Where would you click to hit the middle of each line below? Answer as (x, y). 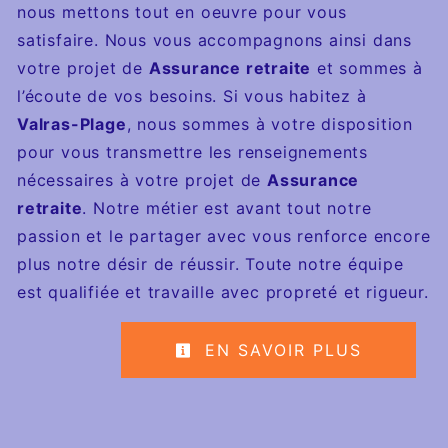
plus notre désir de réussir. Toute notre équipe (210, 263)
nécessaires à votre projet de (142, 179)
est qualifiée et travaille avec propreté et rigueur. (223, 291)
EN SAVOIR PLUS (280, 349)
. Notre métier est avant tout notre (227, 207)
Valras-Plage (72, 123)
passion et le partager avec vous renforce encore (224, 235)
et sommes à (367, 67)
